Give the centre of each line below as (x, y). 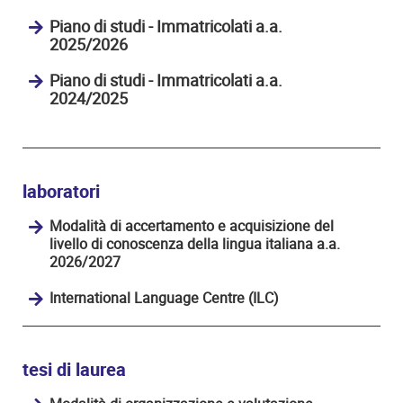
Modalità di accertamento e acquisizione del (192, 226)
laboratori (61, 192)
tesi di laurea (74, 370)
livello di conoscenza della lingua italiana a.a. (195, 244)
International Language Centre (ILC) (164, 298)
